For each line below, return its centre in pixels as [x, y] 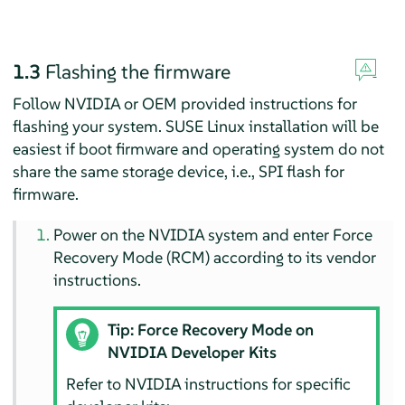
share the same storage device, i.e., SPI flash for [178, 171]
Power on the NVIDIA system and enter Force [213, 234]
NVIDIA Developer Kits [192, 353]
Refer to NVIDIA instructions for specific [208, 384]
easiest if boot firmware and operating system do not [198, 148]
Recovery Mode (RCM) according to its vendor [215, 257]
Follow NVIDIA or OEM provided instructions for [184, 103]
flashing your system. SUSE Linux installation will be [195, 126]
